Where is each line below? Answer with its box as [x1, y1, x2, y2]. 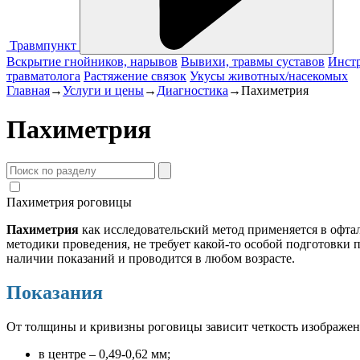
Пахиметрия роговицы [6, 194, 132, 209]
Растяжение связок [84, 69, 186, 83]
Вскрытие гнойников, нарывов [6, 55, 178, 68]
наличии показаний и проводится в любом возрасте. [6, 251, 295, 265]
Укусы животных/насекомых [190, 69, 348, 83]
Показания [6, 281, 103, 303]
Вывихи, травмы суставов [181, 55, 325, 68]
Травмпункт [10, 39, 76, 52]
